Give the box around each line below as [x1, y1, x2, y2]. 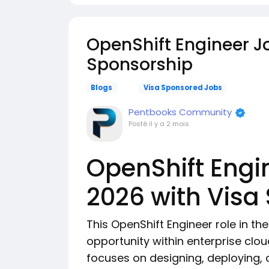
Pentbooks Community [128, 106, 232, 118]
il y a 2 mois [149, 119, 189, 128]
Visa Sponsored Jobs [143, 83, 222, 92]
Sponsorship [86, 53, 193, 76]
